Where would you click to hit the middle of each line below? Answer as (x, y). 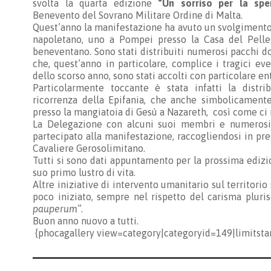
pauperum (55, 209)
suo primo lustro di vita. (84, 172)
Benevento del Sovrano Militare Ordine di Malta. (138, 15)
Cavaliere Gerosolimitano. (89, 148)
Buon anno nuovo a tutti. (87, 221)
